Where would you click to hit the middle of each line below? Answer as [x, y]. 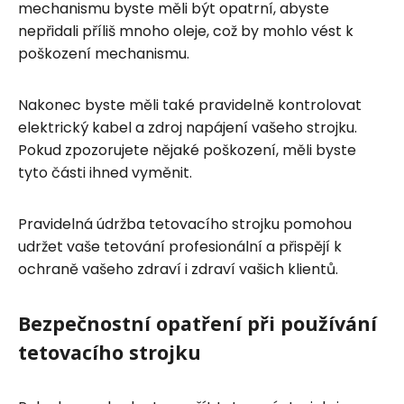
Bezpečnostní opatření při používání [197, 323]
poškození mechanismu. [104, 53]
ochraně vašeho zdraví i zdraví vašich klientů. [178, 269]
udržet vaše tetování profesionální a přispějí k [180, 246]
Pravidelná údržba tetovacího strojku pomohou [185, 224]
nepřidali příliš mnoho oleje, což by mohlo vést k [186, 31]
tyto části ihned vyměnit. [105, 172]
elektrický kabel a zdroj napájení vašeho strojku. [188, 127]
